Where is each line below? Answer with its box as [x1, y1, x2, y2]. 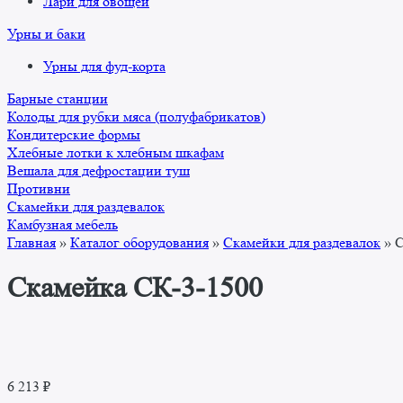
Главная [7, 234, 56, 252]
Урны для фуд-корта [43, 58, 166, 76]
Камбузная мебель [7, 216, 118, 234]
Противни [7, 180, 70, 198]
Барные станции [7, 90, 108, 108]
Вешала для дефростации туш [7, 162, 190, 180]
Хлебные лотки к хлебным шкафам [7, 144, 224, 162]
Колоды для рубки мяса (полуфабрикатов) [7, 108, 265, 126]
